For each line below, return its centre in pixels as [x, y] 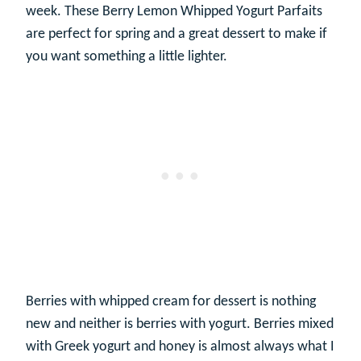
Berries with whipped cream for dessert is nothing [171, 302]
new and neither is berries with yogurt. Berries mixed [180, 324]
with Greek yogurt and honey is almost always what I [180, 347]
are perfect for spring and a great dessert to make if [176, 34]
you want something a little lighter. [127, 57]
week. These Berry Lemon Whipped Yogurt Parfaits [174, 12]
